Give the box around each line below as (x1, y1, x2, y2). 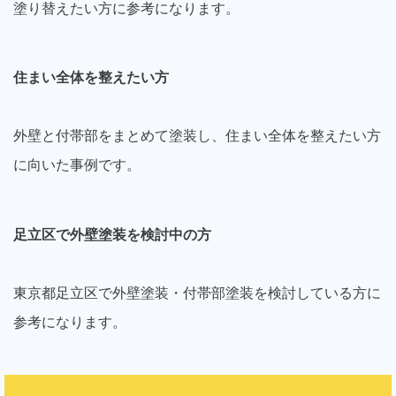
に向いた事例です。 (13, 157, 141, 173)
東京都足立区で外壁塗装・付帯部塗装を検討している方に (13, 285, 381, 301)
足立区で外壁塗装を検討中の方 (13, 226, 211, 242)
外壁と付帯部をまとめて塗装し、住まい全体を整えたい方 (13, 128, 381, 144)
